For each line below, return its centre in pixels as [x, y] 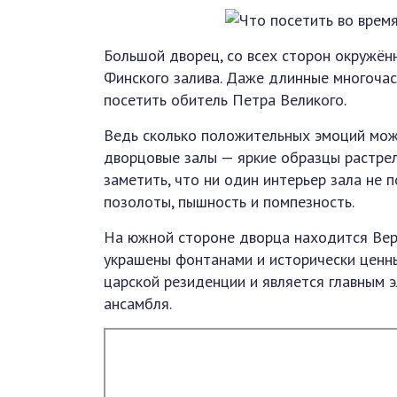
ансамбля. [138, 303]
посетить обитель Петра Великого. [225, 99]
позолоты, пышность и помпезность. [229, 201]
